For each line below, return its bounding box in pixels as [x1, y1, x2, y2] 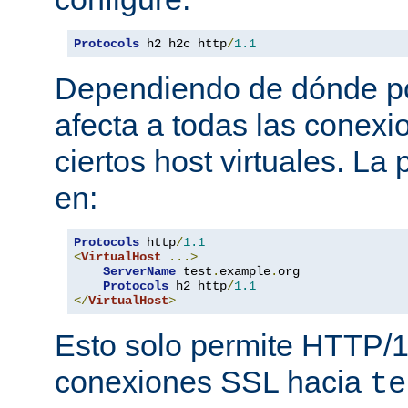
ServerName [103, 263, 176, 279]
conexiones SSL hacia [55, 363, 370, 399]
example [219, 263, 270, 279]
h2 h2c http [139, 36, 227, 51]
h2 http [168, 278, 227, 293]
